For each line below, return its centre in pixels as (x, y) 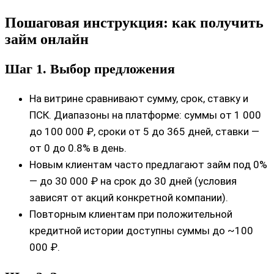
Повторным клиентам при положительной (131, 214)
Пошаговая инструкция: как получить (134, 22)
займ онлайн (47, 39)
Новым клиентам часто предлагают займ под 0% (148, 164)
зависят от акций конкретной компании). (129, 197)
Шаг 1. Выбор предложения (90, 68)
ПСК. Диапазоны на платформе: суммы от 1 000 (145, 115)
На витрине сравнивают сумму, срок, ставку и (139, 98)
